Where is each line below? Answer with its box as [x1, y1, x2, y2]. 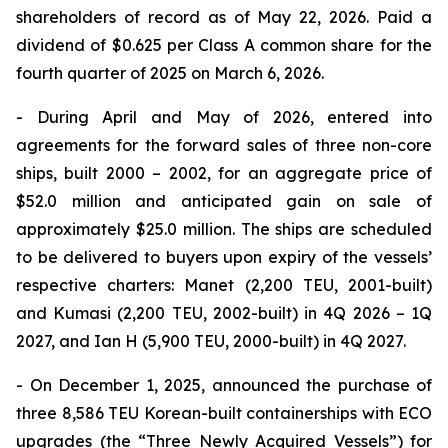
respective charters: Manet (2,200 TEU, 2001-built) [16, 275, 432, 295]
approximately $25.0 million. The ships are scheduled [16, 219, 432, 239]
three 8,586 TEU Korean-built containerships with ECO [16, 403, 432, 423]
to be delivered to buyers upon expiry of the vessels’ [16, 247, 432, 267]
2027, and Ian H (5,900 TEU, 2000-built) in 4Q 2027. [16, 331, 406, 351]
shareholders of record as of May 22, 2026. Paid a [16, 7, 432, 27]
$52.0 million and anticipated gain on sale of [16, 191, 432, 211]
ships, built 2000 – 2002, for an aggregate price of [16, 163, 432, 183]
